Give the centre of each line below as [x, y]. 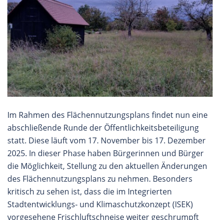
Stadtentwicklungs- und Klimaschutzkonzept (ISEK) [100, 204]
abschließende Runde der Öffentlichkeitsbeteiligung [103, 127]
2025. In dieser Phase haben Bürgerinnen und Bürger [106, 153]
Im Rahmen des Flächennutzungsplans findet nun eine [108, 115]
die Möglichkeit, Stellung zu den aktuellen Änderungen [107, 166]
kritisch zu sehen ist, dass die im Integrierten [90, 191]
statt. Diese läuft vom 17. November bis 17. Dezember [107, 140]
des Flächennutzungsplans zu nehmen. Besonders [100, 179]
